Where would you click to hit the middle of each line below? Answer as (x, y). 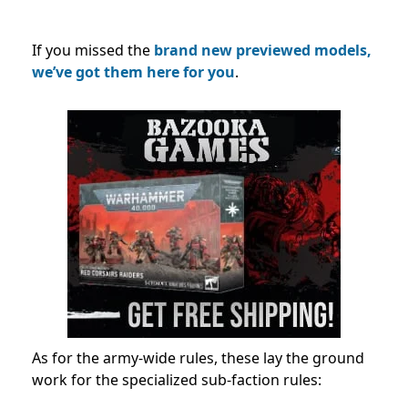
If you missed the (93, 50)
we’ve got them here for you (133, 71)
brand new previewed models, (263, 50)
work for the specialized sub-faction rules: (177, 379)
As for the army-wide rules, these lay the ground (198, 357)
